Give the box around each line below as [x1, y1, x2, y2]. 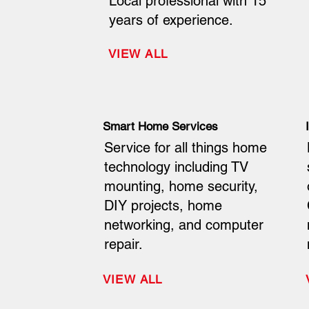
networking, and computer [103, 217, 263, 234]
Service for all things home [103, 139, 267, 157]
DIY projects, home [103, 197, 222, 215]
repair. [103, 236, 143, 253]
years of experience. [109, 12, 234, 29]
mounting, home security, [103, 178, 258, 195]
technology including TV [103, 159, 248, 176]
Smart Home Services [103, 119, 219, 134]
